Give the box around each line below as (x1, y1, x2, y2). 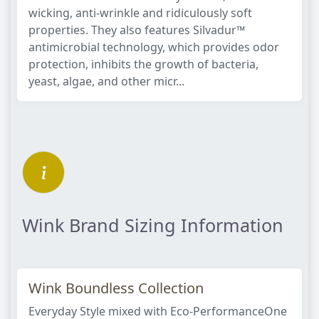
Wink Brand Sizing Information (22, 212, 283, 237)
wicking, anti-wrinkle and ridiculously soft (28, 5, 252, 21)
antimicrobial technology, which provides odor (28, 39, 279, 55)
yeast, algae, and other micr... (28, 73, 184, 89)
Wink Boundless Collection (28, 278, 204, 298)
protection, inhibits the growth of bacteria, (28, 56, 258, 72)
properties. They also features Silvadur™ (28, 22, 245, 38)
